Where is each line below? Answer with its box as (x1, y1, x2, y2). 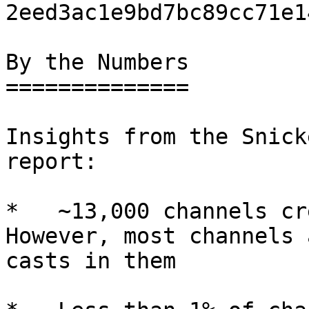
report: (6, 149, 97, 174)
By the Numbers (6, 50, 189, 74)
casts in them (6, 248, 176, 273)
